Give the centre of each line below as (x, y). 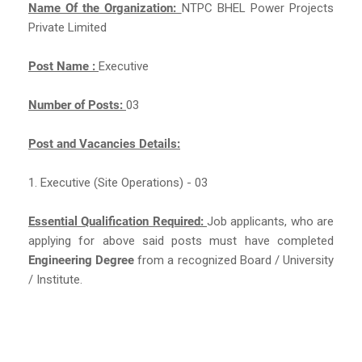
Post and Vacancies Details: (104, 143)
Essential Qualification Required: (118, 221)
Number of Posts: (77, 105)
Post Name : (63, 66)
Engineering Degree (83, 260)
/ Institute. (55, 279)
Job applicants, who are (270, 221)
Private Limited (67, 27)
